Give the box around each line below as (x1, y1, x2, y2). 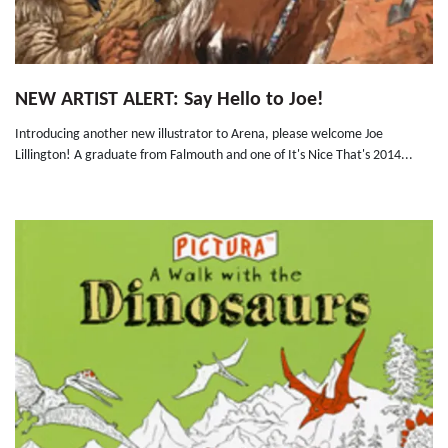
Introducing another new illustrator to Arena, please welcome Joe (15, 127, 383, 143)
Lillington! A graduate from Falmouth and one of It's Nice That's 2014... (15, 148, 413, 164)
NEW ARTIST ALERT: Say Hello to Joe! (15, 90, 324, 111)
